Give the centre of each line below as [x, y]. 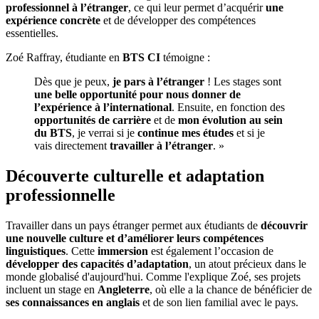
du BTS [53, 132]
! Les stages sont [244, 81]
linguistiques [36, 251]
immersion [124, 251]
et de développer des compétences [178, 20]
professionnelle [61, 195]
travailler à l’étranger [160, 145]
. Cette [82, 251]
